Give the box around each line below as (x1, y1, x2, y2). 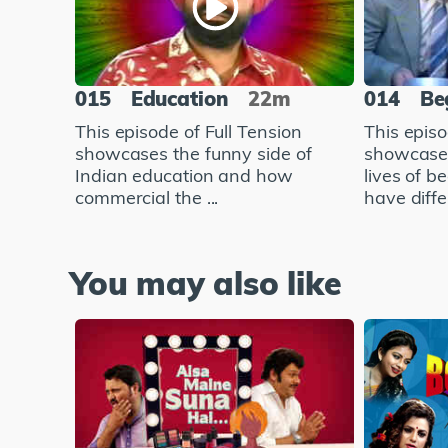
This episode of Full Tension (75, 120, 302, 144)
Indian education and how (75, 164, 293, 188)
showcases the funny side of (75, 142, 312, 166)
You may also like (70, 263, 342, 304)
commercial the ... (75, 186, 219, 210)
